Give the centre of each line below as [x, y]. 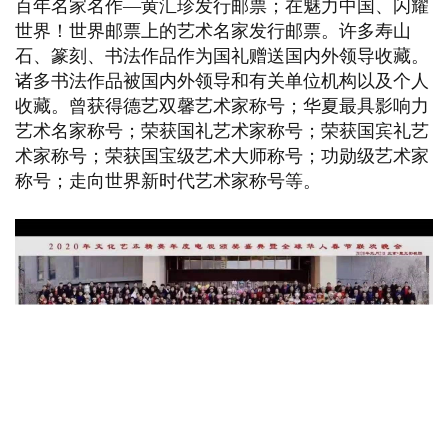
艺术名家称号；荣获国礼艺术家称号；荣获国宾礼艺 [222, 131]
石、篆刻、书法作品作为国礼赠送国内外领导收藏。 [222, 56]
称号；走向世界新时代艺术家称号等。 [168, 181]
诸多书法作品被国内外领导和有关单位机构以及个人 [222, 81]
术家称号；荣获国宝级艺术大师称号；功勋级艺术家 [222, 156]
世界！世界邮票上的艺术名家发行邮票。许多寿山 [213, 31]
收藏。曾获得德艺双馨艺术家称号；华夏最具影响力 [222, 106]
